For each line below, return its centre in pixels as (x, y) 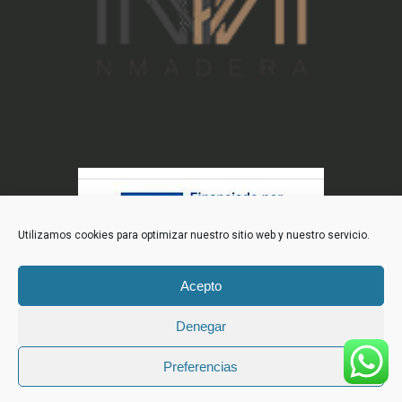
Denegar (201, 326)
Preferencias (201, 366)
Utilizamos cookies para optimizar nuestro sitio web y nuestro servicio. (194, 235)
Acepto (201, 285)
